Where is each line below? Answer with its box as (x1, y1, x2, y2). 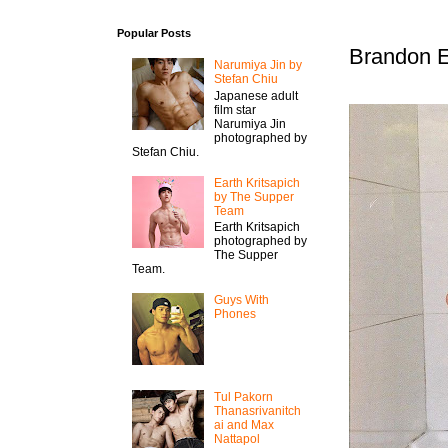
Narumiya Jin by (213, 58, 302, 73)
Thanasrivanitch (213, 403, 301, 418)
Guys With (213, 292, 269, 307)
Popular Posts (117, 27, 191, 39)
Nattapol (213, 431, 260, 446)
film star (213, 102, 256, 117)
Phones (213, 306, 256, 321)
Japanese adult (213, 88, 298, 103)
